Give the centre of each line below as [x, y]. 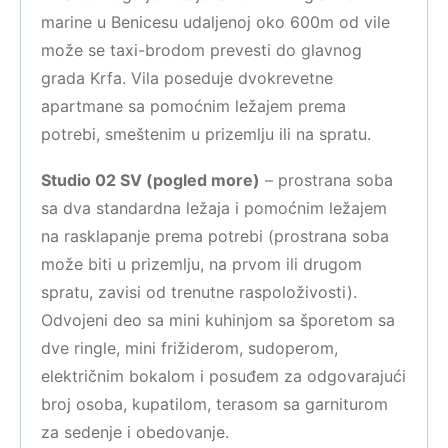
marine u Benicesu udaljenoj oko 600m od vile [215, 22]
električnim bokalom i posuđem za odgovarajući [223, 376]
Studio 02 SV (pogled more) [150, 180]
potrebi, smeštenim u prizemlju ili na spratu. [206, 134]
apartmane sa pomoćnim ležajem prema [193, 106]
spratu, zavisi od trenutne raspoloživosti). [199, 292]
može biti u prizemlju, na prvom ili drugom [201, 264]
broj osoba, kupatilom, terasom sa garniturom [214, 404]
